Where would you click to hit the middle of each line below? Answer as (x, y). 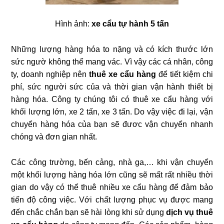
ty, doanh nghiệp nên (50, 74)
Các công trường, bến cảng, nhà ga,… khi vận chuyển (112, 162)
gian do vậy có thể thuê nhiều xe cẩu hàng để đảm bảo (112, 187)
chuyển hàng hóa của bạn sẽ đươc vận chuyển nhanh (112, 124)
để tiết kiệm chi (184, 74)
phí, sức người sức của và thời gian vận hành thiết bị (112, 86)
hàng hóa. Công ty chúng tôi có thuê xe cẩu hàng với (112, 99)
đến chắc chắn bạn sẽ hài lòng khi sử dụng (88, 212)
